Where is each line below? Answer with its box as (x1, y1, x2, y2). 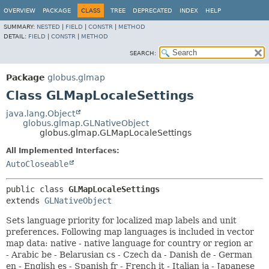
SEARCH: (130, 50, 156, 56)
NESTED (37, 23, 60, 30)
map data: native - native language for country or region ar (6, 238, 253, 248)
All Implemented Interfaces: (6, 147, 119, 155)
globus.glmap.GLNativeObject (23, 118, 149, 128)
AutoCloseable (6, 159, 68, 169)
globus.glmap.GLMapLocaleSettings (40, 128, 192, 138)
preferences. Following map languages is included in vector (6, 227, 254, 237)
